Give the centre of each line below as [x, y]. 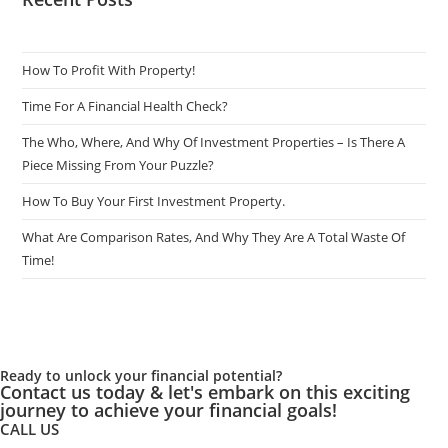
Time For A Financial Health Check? [125, 106]
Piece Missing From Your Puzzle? [118, 165]
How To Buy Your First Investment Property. [154, 201]
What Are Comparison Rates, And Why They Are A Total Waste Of [214, 237]
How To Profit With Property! [109, 70]
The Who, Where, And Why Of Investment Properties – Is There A [214, 142]
